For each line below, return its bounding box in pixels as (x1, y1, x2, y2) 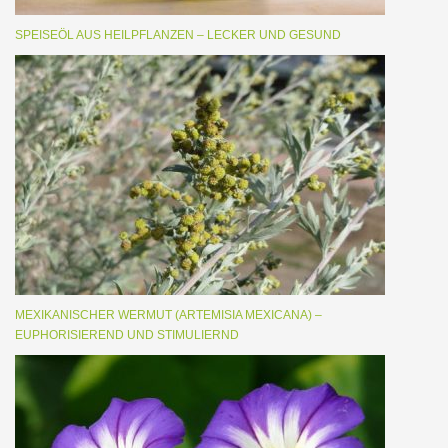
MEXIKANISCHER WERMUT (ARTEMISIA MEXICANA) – (15, 308, 322, 322)
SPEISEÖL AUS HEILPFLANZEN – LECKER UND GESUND (15, 28, 341, 42)
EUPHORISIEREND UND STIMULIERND (15, 328, 239, 342)
